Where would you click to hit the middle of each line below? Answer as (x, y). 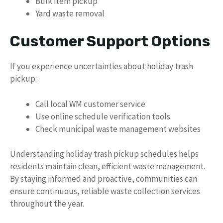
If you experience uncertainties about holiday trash (102, 66)
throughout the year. (47, 204)
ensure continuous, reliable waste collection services (105, 191)
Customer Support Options (110, 41)
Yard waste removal (70, 13)
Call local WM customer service (90, 104)
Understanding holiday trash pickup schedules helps (104, 154)
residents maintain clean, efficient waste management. (108, 166)
